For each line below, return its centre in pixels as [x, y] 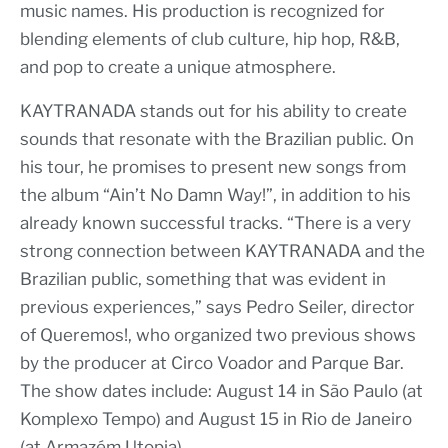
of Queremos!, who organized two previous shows [218, 335]
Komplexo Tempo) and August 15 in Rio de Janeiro [216, 419]
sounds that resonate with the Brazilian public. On [217, 139]
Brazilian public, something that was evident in [203, 279]
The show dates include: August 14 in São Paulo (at [221, 391]
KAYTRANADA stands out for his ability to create [213, 111]
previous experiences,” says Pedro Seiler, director [217, 307]
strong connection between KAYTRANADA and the [222, 251]
